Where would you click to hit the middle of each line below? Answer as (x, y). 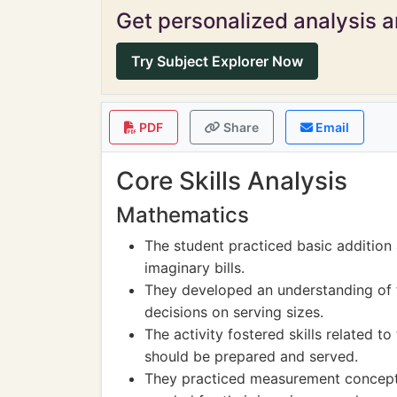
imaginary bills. (195, 268)
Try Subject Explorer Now (217, 61)
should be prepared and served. (251, 356)
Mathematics (183, 215)
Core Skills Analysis (232, 181)
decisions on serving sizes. (234, 312)
